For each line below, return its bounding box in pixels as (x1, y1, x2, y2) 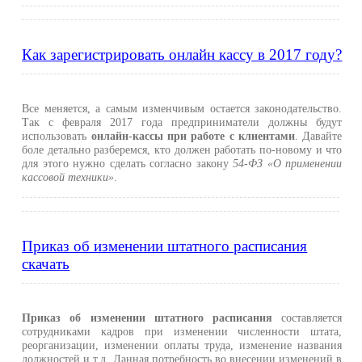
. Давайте (294, 129, 343, 143)
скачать (22, 255, 70, 272)
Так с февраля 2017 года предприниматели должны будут (22, 116, 343, 129)
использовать (22, 129, 91, 143)
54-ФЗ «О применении (233, 157, 343, 170)
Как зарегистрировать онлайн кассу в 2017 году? (22, 46, 343, 63)
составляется (272, 311, 343, 325)
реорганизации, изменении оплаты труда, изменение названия (22, 339, 343, 352)
